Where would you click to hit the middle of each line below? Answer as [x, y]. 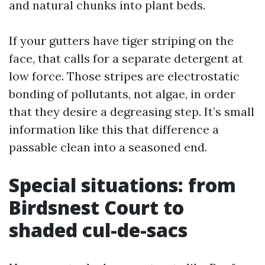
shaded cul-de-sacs [98, 230]
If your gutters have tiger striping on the [121, 41]
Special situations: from [122, 185]
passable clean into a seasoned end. [108, 147]
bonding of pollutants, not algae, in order [122, 94]
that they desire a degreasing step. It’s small [132, 112]
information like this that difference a [114, 129]
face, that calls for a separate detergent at [126, 58]
